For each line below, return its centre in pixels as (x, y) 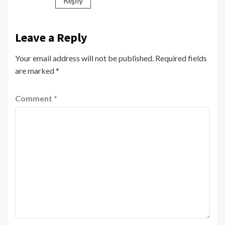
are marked (35, 70)
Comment (34, 98)
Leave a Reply (51, 37)
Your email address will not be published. (84, 58)
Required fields (181, 58)
